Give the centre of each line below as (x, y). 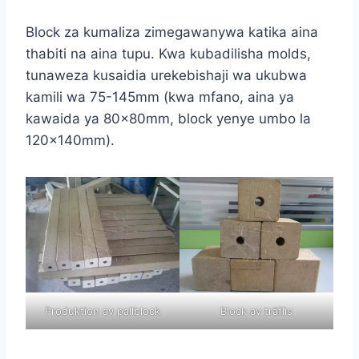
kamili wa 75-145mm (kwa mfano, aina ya (160, 97)
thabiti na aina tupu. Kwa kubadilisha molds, (168, 53)
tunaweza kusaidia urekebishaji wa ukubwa (166, 75)
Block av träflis (256, 311)
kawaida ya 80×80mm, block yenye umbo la (168, 118)
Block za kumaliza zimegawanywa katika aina (172, 32)
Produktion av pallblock (103, 311)
